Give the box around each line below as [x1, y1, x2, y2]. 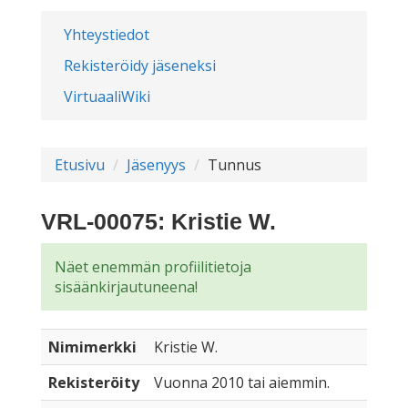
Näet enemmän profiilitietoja [55, 257, 251, 277]
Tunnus [208, 155, 261, 175]
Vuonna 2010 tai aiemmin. [154, 372, 330, 393]
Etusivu [55, 155, 105, 175]
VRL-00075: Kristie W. [41, 209, 276, 234]
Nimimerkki [48, 337, 137, 357]
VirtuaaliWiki [64, 87, 150, 107]
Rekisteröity [48, 372, 139, 393]
